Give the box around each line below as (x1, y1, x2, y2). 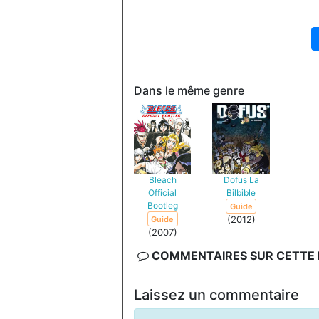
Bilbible (226, 187, 256, 198)
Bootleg (147, 199, 178, 211)
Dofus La (223, 174, 259, 185)
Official (148, 187, 177, 198)
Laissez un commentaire (134, 286, 299, 303)
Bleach (148, 174, 177, 185)
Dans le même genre (134, 83, 244, 98)
